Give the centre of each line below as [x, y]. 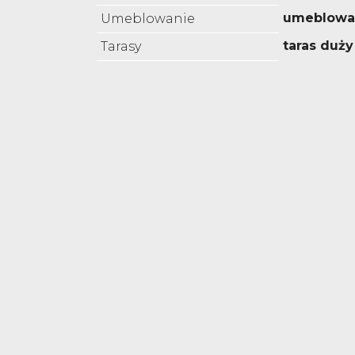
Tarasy [121, 47]
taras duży [318, 46]
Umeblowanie [148, 19]
